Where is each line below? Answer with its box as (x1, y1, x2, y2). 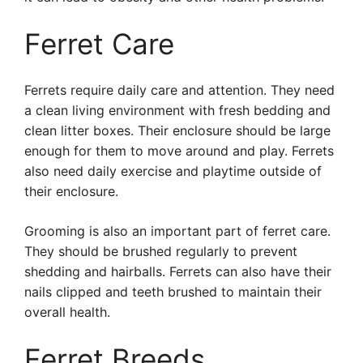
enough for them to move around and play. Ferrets (24, 143, 334, 159)
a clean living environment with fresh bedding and (24, 102, 331, 118)
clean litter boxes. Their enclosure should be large (24, 122, 331, 139)
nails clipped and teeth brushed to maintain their (24, 284, 322, 300)
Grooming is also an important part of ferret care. (24, 223, 331, 239)
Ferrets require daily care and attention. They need (24, 82, 335, 98)
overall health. (24, 304, 110, 320)
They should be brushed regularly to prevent (24, 243, 297, 259)
